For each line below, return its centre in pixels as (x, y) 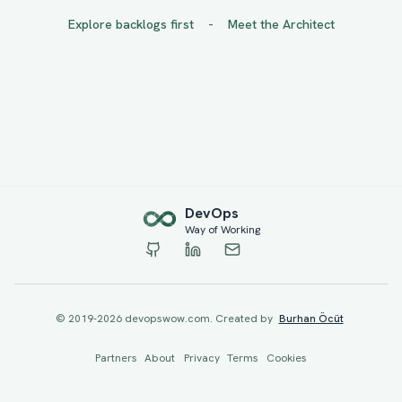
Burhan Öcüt (311, 318)
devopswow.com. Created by (197, 318)
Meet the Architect (281, 24)
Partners (116, 358)
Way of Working (223, 229)
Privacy (202, 358)
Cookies (287, 358)
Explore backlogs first (131, 24)
